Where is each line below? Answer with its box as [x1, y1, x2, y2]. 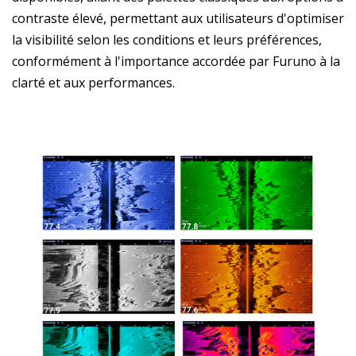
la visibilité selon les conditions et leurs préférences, [12, 30, 322, 48]
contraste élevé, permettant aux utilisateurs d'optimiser [12, 9, 344, 27]
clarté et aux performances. [12, 73, 175, 91]
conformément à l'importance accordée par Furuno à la [12, 52, 340, 70]
